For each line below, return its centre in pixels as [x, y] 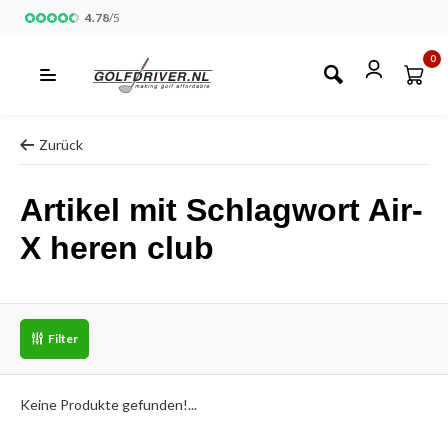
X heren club [117, 248]
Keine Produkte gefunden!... [108, 404]
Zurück [61, 144]
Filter [63, 338]
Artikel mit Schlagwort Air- [221, 210]
